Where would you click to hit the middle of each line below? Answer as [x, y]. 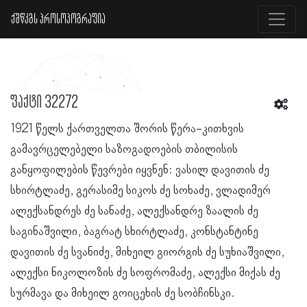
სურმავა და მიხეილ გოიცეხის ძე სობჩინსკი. [123, 293]
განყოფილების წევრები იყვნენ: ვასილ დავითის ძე [140, 170]
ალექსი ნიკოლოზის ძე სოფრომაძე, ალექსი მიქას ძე [145, 273]
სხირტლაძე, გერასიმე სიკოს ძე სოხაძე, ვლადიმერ [140, 191]
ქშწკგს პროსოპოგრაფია [58, 19]
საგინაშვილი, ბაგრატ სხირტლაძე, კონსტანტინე [134, 232]
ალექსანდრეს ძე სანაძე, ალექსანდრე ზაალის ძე [134, 211]
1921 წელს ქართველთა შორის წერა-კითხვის [127, 129]
